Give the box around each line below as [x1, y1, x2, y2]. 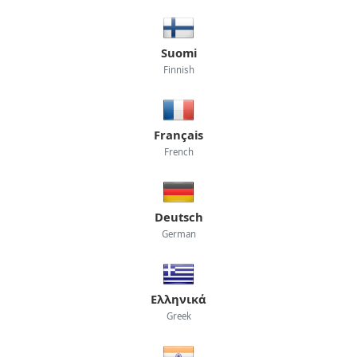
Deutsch [154, 208, 203, 225]
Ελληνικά [151, 290, 206, 307]
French [163, 145, 194, 158]
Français [154, 126, 203, 143]
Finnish [163, 63, 194, 76]
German [161, 227, 196, 240]
